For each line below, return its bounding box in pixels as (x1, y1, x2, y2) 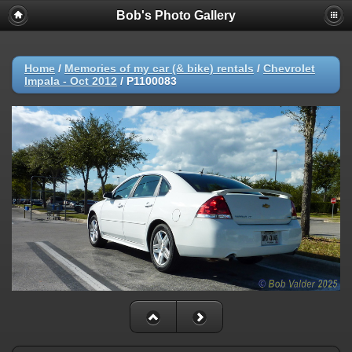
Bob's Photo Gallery (116, 9, 236, 22)
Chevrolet (263, 62, 315, 75)
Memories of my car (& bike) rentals (64, 62, 254, 75)
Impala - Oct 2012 (24, 75, 117, 87)
